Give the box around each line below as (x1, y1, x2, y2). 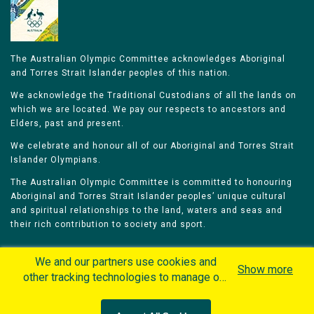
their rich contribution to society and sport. (11, 219, 206, 229)
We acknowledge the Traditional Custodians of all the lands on (11, 90, 296, 100)
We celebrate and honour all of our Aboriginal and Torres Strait (11, 141, 294, 151)
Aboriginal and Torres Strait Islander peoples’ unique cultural (11, 191, 286, 201)
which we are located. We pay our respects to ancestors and (11, 104, 286, 114)
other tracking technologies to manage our (22, 271, 228, 284)
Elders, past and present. (11, 118, 124, 128)
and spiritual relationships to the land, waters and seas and (11, 205, 282, 215)
